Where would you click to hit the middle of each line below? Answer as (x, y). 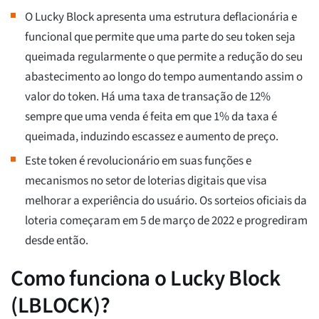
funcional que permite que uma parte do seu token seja (160, 37)
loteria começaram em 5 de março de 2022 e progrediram (166, 221)
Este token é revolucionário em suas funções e (138, 161)
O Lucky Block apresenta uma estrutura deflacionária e (161, 17)
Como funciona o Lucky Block (146, 279)
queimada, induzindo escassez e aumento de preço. (152, 137)
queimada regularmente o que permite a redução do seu (164, 57)
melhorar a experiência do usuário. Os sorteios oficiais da (166, 201)
